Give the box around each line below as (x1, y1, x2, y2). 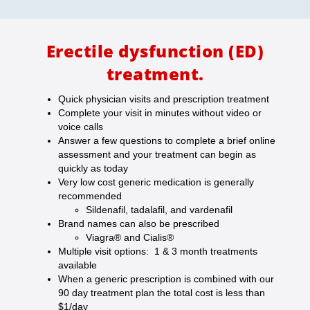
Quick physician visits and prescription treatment (58, 93, 269, 105)
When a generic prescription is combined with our (58, 273, 274, 285)
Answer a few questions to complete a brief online (58, 135, 275, 147)
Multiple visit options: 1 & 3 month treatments (58, 246, 257, 257)
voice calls (58, 121, 103, 133)
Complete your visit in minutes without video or (58, 107, 262, 119)
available (58, 259, 97, 271)
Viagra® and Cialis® (86, 232, 174, 244)
